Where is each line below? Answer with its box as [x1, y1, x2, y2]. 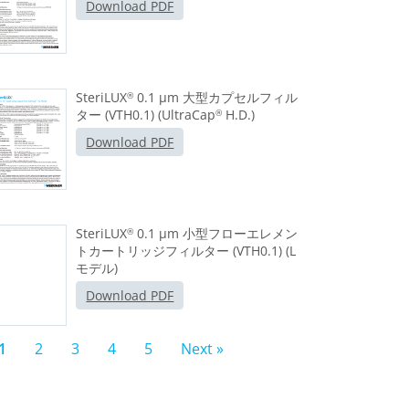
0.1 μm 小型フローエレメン [133, 225, 299, 243]
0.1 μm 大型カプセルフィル [133, 89, 299, 107]
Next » [180, 339, 224, 360]
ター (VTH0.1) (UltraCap [76, 106, 216, 124]
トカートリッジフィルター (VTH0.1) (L [76, 242, 297, 260]
